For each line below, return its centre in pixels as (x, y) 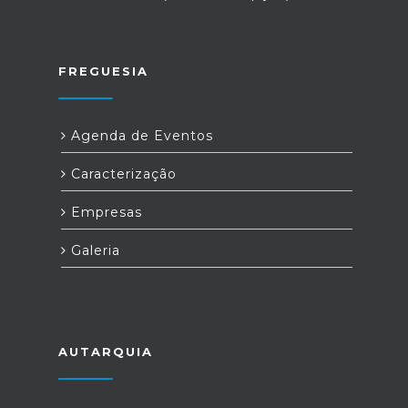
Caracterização (122, 174)
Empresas (104, 212)
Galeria (93, 250)
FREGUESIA (103, 71)
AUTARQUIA (106, 352)
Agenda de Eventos (140, 136)
